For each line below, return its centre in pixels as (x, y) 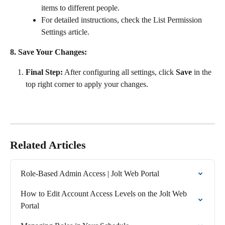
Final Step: (44, 72)
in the (203, 72)
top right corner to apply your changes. (87, 84)
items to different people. (80, 8)
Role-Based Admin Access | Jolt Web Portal (90, 173)
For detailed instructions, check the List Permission (123, 20)
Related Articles (48, 145)
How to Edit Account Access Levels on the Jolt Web (105, 193)
